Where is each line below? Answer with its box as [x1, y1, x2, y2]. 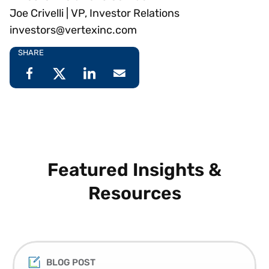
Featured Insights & [47, 159, 222, 180]
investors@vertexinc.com [10, 23, 137, 37]
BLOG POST [46, 256, 95, 268]
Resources [88, 182, 181, 204]
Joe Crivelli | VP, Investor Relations [10, 6, 184, 20]
